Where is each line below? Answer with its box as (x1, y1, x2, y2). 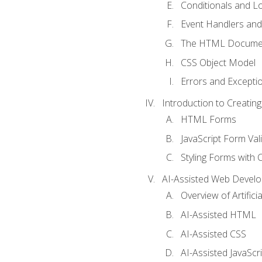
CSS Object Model (180, 56, 256, 69)
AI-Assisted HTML (180, 208, 256, 221)
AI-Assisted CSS (180, 227, 246, 240)
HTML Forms (180, 113, 236, 126)
